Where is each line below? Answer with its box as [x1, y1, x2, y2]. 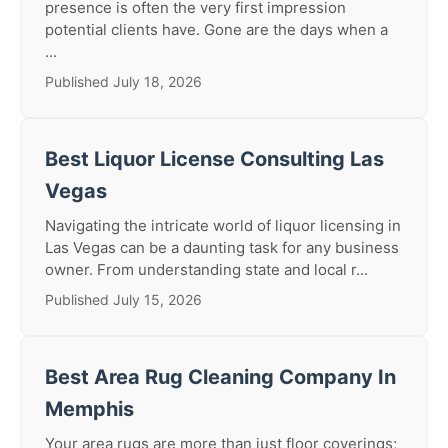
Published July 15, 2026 [45, 291, 202, 308]
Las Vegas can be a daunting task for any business [45, 238, 399, 257]
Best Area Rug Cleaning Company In [45, 365, 396, 389]
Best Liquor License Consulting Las [45, 147, 384, 171]
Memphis [45, 397, 134, 421]
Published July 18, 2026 [45, 73, 202, 90]
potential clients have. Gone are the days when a [45, 20, 388, 39]
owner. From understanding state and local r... [45, 260, 368, 279]
